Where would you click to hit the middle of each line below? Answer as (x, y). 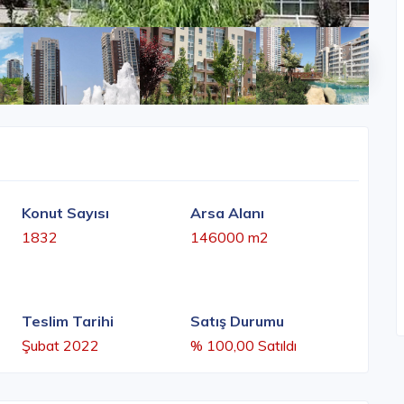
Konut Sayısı (65, 213)
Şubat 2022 (60, 346)
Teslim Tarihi (68, 321)
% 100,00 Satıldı (243, 346)
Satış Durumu (237, 321)
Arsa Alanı (227, 213)
